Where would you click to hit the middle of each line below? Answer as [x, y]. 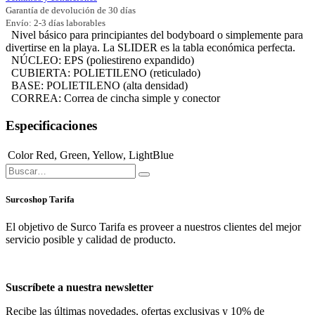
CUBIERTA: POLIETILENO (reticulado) [103, 73]
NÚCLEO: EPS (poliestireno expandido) [100, 60]
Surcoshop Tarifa [41, 199]
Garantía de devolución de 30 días [71, 11]
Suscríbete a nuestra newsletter [79, 287]
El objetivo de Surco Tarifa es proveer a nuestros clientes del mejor [153, 226]
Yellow [108, 155]
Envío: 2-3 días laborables [56, 23]
